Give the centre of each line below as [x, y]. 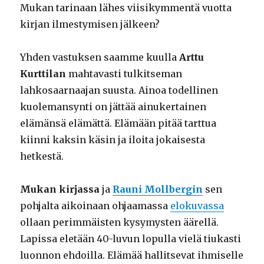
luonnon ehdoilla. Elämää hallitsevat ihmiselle [132, 255]
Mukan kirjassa [60, 189]
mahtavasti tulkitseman [124, 74]
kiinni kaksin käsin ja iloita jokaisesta [113, 140]
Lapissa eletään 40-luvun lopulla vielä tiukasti [131, 239]
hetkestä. [42, 156]
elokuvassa [197, 206]
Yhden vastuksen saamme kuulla [100, 57]
